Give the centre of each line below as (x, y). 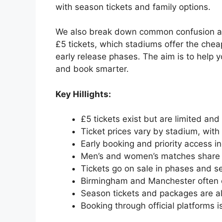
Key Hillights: (83, 94)
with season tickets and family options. (133, 7)
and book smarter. (92, 69)
